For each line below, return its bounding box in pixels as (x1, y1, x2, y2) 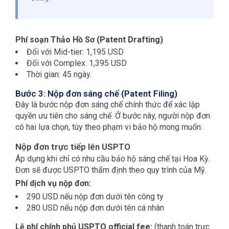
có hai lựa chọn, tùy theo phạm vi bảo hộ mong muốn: (15, 122, 202, 132)
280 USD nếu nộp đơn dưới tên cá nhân (27, 203, 164, 213)
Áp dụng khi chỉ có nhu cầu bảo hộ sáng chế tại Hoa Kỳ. (15, 154, 210, 164)
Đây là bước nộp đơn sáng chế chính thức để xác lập (15, 100, 200, 110)
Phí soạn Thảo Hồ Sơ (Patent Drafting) (15, 35, 163, 45)
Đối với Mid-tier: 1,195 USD (27, 47, 124, 57)
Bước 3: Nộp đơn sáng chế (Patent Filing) (15, 88, 177, 99)
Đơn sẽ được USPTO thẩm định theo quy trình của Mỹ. (15, 165, 207, 175)
